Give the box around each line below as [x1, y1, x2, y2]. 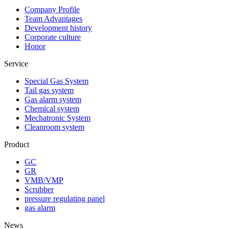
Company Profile [25, 5, 80, 14]
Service [4, 59, 28, 68]
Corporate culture [25, 33, 81, 41]
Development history [25, 24, 92, 32]
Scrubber [25, 185, 54, 194]
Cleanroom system [25, 123, 84, 131]
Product [4, 140, 29, 149]
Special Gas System [25, 77, 88, 85]
